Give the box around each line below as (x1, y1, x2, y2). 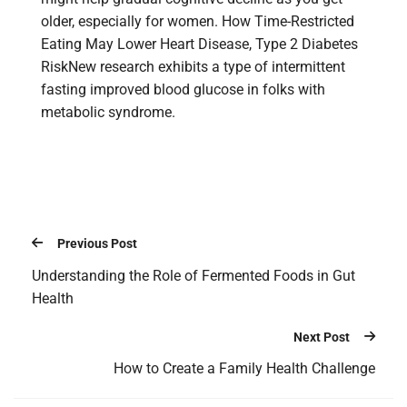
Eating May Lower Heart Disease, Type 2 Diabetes (41, 35, 358, 54)
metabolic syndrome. (41, 104, 175, 122)
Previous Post (57, 236, 137, 252)
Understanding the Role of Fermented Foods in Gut (32, 266, 355, 284)
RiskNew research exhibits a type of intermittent (41, 58, 345, 76)
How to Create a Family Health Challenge (114, 359, 375, 377)
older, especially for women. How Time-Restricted (41, 13, 354, 31)
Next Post (293, 329, 350, 344)
